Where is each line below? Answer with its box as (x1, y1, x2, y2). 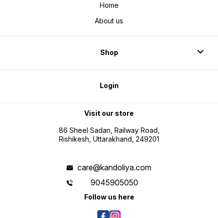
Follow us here (84, 193, 134, 201)
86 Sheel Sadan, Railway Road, (58, 126, 160, 135)
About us (95, 17, 123, 25)
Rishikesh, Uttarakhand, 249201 (59, 135, 159, 144)
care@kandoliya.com (77, 163, 151, 173)
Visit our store (84, 109, 134, 117)
